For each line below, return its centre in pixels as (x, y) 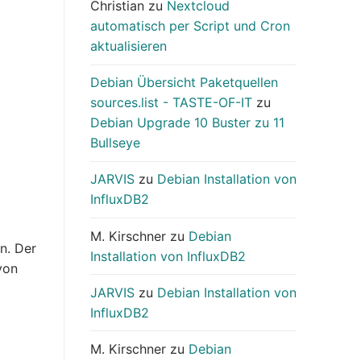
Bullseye (115, 143)
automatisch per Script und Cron (190, 26)
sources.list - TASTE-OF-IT (171, 103)
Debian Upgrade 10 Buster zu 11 (187, 123)
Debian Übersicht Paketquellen (184, 83)
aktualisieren (129, 46)
